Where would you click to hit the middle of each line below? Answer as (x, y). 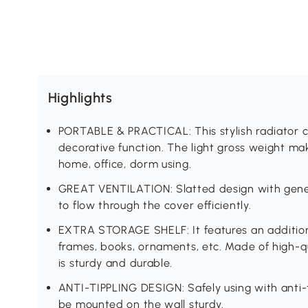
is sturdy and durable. (115, 263)
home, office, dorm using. (125, 164)
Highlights (80, 98)
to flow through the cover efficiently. (155, 206)
